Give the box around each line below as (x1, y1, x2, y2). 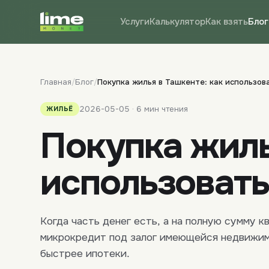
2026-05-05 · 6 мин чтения (79, 103, 188, 114)
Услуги (120, 15, 150, 28)
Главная (40, 77, 72, 87)
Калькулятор (150, 15, 206, 28)
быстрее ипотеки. (40, 247, 130, 260)
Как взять (205, 15, 249, 28)
